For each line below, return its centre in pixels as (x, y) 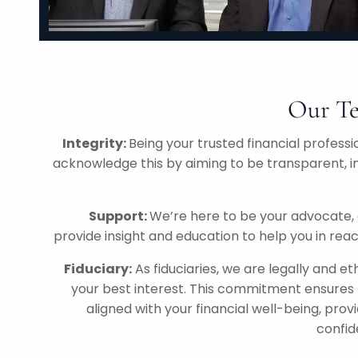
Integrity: (95, 143)
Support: (119, 216)
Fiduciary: (98, 268)
